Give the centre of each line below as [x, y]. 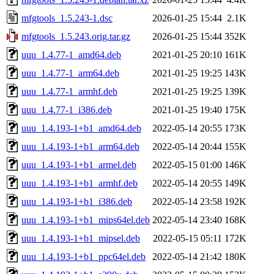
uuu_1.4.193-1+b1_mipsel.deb [81, 238]
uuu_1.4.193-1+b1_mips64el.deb [86, 220]
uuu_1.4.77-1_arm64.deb [70, 73]
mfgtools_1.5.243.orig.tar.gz [76, 36]
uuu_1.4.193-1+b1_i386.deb [77, 201]
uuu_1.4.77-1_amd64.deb [71, 54]
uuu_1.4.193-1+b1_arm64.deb [80, 146]
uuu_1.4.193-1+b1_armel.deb [79, 165]
